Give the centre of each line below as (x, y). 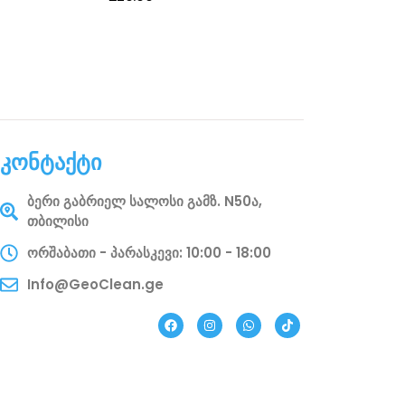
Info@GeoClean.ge (96, 285)
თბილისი (58, 221)
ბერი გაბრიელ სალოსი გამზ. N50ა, (145, 202)
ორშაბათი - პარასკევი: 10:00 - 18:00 (150, 253)
